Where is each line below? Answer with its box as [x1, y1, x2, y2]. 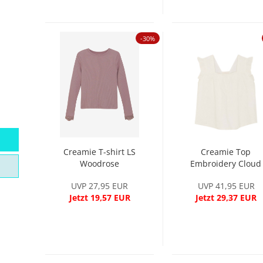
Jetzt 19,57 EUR [69, 192, 130, 203]
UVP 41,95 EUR [197, 180, 255, 191]
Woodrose [79, 158, 119, 169]
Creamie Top [201, 146, 251, 157]
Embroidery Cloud [190, 158, 262, 169]
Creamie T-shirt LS [63, 146, 136, 157]
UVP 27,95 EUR [71, 180, 129, 191]
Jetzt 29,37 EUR [195, 192, 257, 203]
